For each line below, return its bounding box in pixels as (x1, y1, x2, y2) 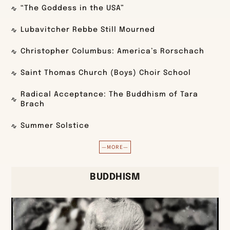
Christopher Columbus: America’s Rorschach (21, 48, 205, 55)
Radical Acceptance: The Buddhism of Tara (21, 91, 199, 99)
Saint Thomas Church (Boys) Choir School (21, 69, 191, 77)
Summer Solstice (21, 122, 90, 130)
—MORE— (102, 143, 128, 151)
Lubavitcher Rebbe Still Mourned (21, 26, 156, 34)
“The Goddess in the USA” (21, 5, 125, 12)
